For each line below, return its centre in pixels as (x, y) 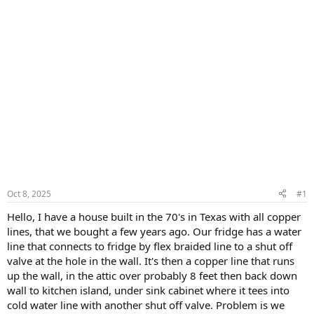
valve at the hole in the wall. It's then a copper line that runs (151, 260)
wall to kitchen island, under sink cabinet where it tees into (148, 290)
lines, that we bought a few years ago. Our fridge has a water (154, 231)
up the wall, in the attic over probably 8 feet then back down (152, 275)
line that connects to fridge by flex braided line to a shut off (150, 246)
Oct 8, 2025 (29, 193)
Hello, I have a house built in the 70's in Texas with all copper (154, 216)
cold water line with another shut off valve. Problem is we (146, 305)
